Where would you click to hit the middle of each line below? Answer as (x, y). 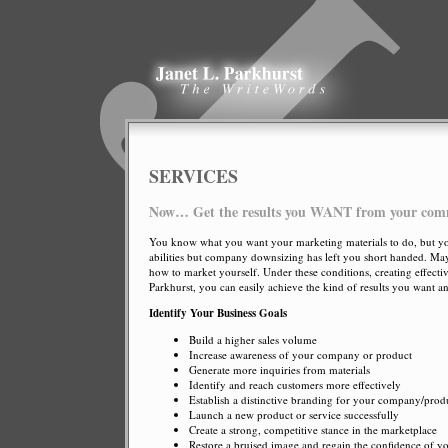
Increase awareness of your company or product (300, 354)
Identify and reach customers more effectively (295, 384)
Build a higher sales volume (253, 339)
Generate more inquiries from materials (279, 369)
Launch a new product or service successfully (294, 414)
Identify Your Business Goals (218, 312)
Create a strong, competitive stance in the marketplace (313, 429)
